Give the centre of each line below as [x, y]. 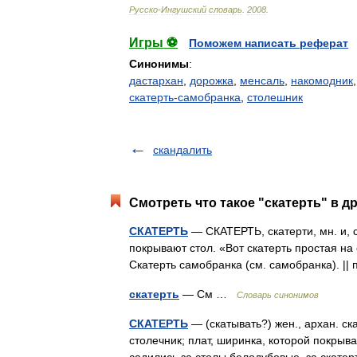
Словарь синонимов [278, 295]
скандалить [182, 150]
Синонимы [159, 64]
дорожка [212, 80]
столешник [275, 97]
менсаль [262, 80]
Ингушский [184, 10]
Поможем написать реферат [269, 43]
